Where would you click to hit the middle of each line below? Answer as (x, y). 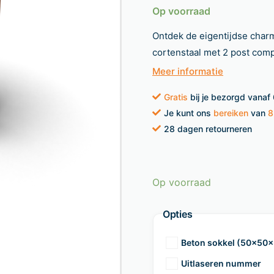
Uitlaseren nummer (221, 263)
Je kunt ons (189, 113)
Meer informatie (188, 71)
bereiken (231, 113)
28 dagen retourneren (208, 128)
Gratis (176, 97)
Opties (178, 214)
